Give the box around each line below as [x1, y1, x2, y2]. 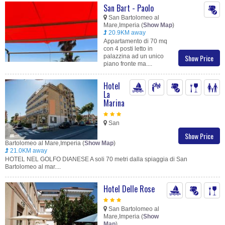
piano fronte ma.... [103, 60, 152, 68]
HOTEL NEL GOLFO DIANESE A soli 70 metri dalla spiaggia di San [5, 156, 187, 163]
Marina [103, 97, 125, 109]
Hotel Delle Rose [103, 183, 155, 195]
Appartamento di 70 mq [103, 38, 167, 45]
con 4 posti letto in [103, 45, 153, 53]
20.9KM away [107, 29, 146, 37]
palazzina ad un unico [103, 53, 164, 60]
